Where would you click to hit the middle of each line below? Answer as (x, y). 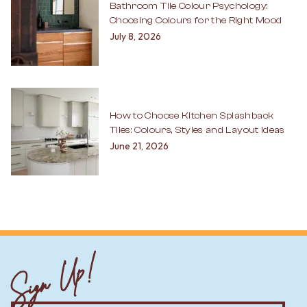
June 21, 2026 (139, 146)
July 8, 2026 (135, 37)
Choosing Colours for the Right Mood (196, 21)
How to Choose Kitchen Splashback (192, 116)
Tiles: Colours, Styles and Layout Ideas (197, 131)
